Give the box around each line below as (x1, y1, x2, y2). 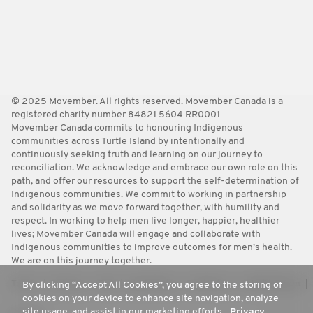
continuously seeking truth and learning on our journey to (11, 149, 263, 160)
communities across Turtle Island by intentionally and (11, 136, 245, 147)
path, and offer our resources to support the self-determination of (11, 175, 299, 187)
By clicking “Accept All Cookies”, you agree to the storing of (22, 280, 282, 291)
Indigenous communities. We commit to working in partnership (11, 189, 286, 200)
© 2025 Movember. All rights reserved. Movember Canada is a (11, 96, 283, 107)
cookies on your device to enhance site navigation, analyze (22, 293, 279, 304)
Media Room (246, 278, 300, 289)
